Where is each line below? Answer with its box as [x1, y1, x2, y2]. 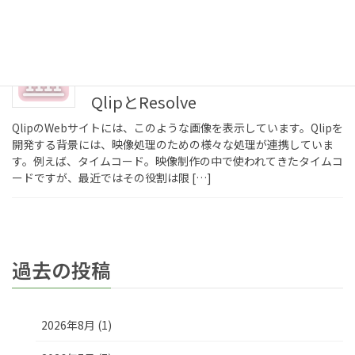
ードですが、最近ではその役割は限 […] [12, 169, 212, 185]
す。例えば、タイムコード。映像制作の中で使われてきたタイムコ [12, 152, 343, 169]
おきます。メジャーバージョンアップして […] [12, 4, 243, 21]
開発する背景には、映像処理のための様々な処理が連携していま [12, 136, 334, 152]
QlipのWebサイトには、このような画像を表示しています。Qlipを [12, 119, 343, 136]
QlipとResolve [91, 90, 197, 113]
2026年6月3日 [91, 45, 153, 59]
